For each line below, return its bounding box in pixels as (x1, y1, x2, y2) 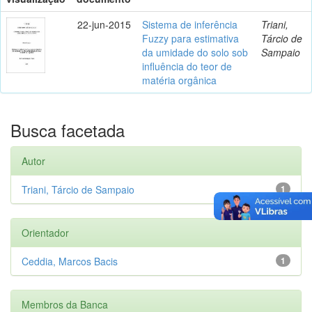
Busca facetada (10, 117, 125, 142)
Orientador (22, 225, 69, 240)
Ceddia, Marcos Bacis (22, 253, 118, 268)
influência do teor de (142, 58, 232, 73)
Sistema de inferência (142, 17, 237, 31)
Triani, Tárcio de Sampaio (22, 182, 134, 196)
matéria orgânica (142, 72, 217, 87)
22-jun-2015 (77, 17, 131, 31)
